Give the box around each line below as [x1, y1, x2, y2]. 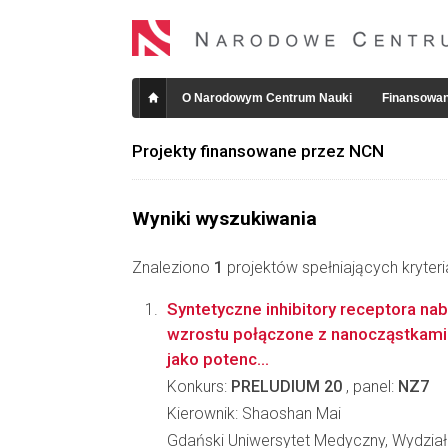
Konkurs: [167, 377, 231, 396]
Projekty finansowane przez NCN [132, 141, 384, 161]
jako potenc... [167, 349, 269, 369]
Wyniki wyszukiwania [132, 207, 317, 230]
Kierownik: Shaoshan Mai [167, 404, 341, 423]
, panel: [342, 377, 398, 396]
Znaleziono [132, 258, 214, 277]
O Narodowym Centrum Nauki [182, 91, 352, 105]
